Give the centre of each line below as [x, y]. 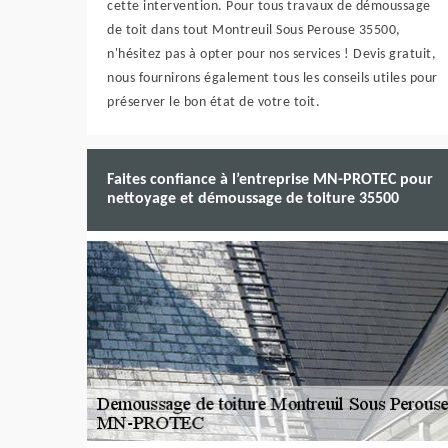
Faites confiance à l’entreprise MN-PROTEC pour [270, 180]
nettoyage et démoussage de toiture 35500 [253, 199]
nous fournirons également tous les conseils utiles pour [272, 78]
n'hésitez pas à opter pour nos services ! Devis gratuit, [271, 54]
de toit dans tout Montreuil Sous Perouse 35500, [254, 30]
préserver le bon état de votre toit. [213, 102]
